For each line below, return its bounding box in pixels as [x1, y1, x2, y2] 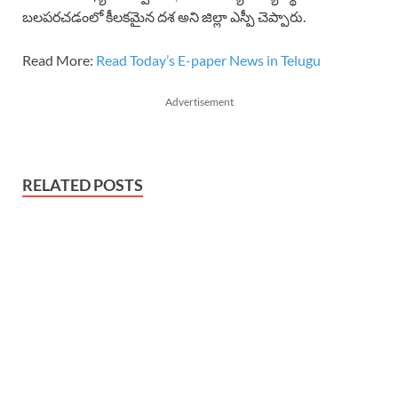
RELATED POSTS [22, 174, 143, 195]
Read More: [22, 51, 93, 68]
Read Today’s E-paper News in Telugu [93, 51, 321, 68]
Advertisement [164, 94, 234, 108]
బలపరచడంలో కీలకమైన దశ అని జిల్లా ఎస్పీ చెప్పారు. [22, 7, 306, 25]
